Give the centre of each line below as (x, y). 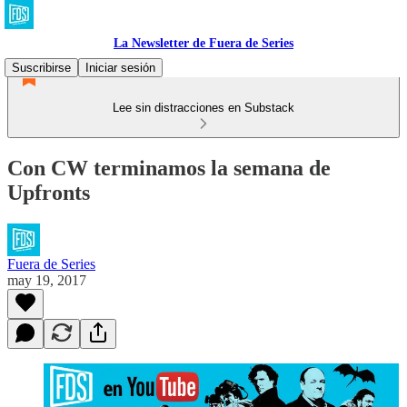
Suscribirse (41, 68)
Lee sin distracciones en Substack (203, 108)
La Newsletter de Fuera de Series (203, 43)
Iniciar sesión (120, 68)
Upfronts (49, 192)
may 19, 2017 (47, 280)
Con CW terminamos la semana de (169, 168)
